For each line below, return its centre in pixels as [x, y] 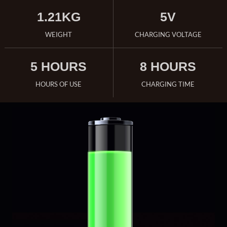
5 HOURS [59, 66]
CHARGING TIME [168, 84]
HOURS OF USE [59, 84]
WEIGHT [59, 34]
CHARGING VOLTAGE [168, 34]
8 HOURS [168, 66]
